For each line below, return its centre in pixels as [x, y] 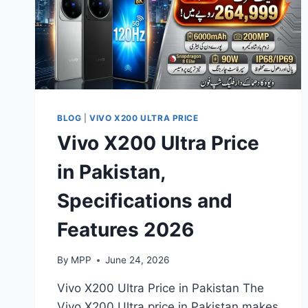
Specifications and [145, 200]
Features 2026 [125, 229]
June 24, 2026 [137, 260]
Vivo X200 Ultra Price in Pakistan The [161, 288]
